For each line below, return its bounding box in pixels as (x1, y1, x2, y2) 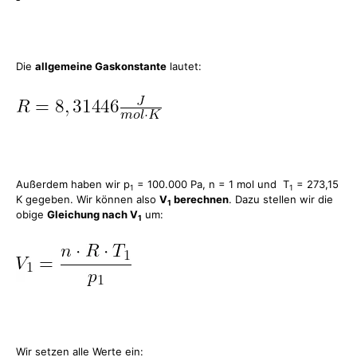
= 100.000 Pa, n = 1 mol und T (134, 178, 289, 191)
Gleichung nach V (47, 208, 138, 222)
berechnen (171, 193, 229, 206)
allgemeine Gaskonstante (35, 60, 167, 73)
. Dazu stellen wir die (229, 193, 333, 206)
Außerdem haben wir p (16, 178, 130, 191)
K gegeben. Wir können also (16, 193, 159, 206)
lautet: (167, 60, 202, 73)
